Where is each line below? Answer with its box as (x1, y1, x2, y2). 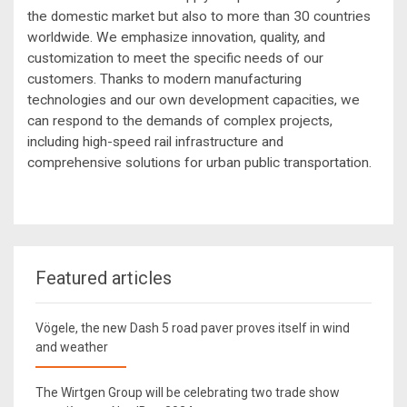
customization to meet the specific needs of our (27, 50, 323, 67)
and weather (35, 340, 108, 355)
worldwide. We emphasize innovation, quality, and (27, 29, 325, 46)
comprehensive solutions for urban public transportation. (27, 154, 372, 172)
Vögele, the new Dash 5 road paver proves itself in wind (35, 321, 350, 336)
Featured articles (35, 267, 172, 290)
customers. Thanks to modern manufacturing (27, 71, 302, 88)
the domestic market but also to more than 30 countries (27, 8, 371, 25)
